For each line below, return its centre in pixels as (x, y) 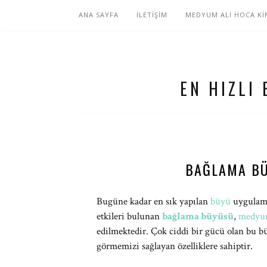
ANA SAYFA (99, 15)
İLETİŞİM (152, 15)
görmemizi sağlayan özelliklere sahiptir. (175, 246)
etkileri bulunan (129, 216)
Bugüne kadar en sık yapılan (153, 201)
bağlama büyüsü (198, 216)
